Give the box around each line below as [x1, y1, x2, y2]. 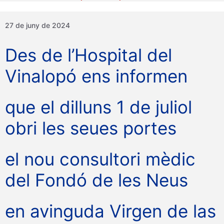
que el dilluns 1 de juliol [5, 96, 192, 118]
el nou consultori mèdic [5, 148, 195, 170]
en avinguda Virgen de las [5, 200, 216, 222]
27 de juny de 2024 [5, 21, 70, 30]
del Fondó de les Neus [5, 169, 188, 191]
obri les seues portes [5, 117, 176, 139]
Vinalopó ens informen [5, 65, 187, 87]
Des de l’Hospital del [5, 44, 172, 66]
